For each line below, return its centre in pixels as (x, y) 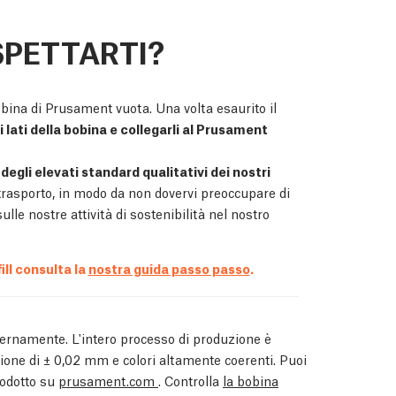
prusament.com (108, 381)
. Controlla (190, 381)
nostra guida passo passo (169, 268)
